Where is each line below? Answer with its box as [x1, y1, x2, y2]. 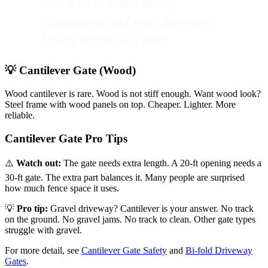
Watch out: [16, 158, 61, 169]
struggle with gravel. [5, 225, 82, 236]
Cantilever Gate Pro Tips [5, 132, 127, 145]
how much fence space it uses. [5, 183, 119, 194]
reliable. [5, 109, 35, 120]
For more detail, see [5, 245, 81, 256]
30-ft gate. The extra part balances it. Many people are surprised [5, 172, 245, 183]
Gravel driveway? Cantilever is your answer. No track [48, 203, 254, 214]
